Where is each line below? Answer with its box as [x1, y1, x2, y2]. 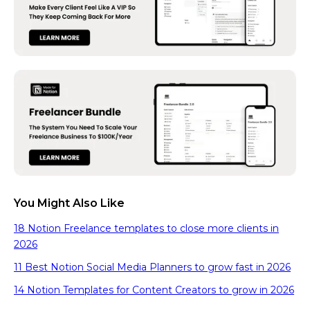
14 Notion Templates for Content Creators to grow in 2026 [14, 284, 294, 297]
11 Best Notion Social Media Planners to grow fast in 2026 [14, 261, 291, 274]
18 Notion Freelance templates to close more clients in [14, 222, 279, 235]
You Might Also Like [14, 197, 125, 210]
